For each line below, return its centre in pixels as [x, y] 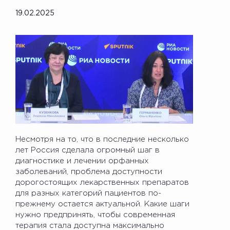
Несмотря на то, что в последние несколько [102, 139]
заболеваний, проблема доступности [89, 171]
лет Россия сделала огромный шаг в [88, 150]
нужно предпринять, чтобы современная [95, 215]
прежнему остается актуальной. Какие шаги [102, 204]
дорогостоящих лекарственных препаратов [102, 182]
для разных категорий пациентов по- [88, 193]
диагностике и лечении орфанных [82, 161]
